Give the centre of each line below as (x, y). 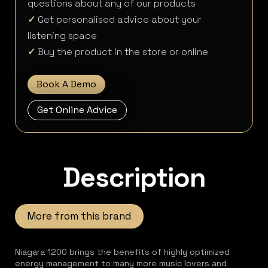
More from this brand (79, 216)
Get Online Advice (77, 110)
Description (134, 177)
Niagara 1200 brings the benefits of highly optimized (122, 252)
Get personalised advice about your (118, 19)
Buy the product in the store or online (123, 52)
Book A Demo (66, 84)
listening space (62, 36)
